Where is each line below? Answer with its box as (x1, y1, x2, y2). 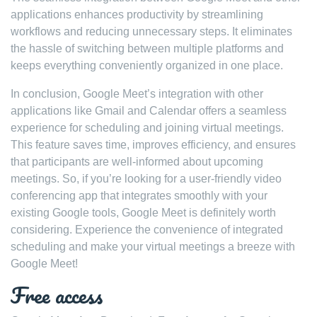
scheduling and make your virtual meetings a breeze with (11, 241, 295, 253)
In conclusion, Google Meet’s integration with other (11, 88, 263, 100)
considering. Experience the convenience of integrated (11, 224, 283, 236)
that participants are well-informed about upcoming (11, 156, 263, 168)
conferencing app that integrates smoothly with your (11, 190, 267, 202)
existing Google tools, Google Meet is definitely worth (11, 207, 276, 219)
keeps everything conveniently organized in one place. (11, 59, 283, 71)
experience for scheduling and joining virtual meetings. (11, 122, 284, 134)
